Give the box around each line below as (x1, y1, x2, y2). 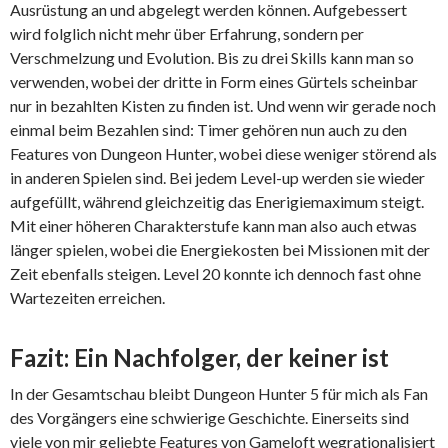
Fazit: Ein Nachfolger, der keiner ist (10, 343, 389, 373)
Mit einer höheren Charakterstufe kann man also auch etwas (10, 216, 417, 236)
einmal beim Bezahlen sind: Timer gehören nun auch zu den (10, 120, 407, 140)
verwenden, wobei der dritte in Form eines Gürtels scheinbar (10, 72, 418, 92)
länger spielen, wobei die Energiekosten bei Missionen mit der (10, 240, 430, 260)
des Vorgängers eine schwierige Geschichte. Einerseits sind (10, 408, 409, 428)
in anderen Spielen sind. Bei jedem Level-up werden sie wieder (10, 168, 425, 188)
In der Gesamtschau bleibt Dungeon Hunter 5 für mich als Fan (10, 384, 428, 404)
